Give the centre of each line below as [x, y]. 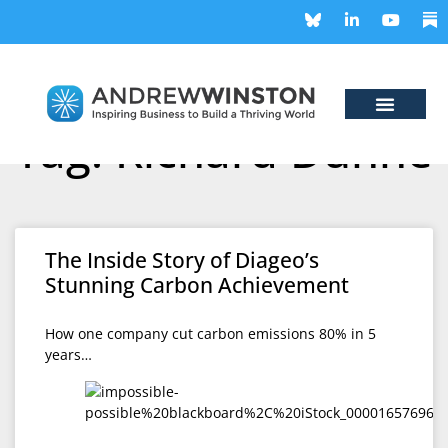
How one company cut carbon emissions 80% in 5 [210, 333]
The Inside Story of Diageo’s [182, 260]
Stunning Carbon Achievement [197, 285]
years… [68, 354]
